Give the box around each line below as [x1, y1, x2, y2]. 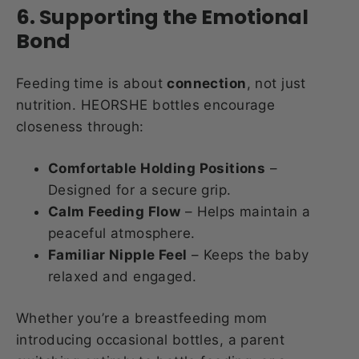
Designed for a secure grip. [48, 182, 232, 199]
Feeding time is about [16, 75, 167, 92]
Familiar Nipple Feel [48, 247, 188, 264]
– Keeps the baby [187, 247, 309, 264]
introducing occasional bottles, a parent [16, 332, 284, 349]
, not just [246, 75, 306, 92]
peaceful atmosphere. [48, 225, 196, 242]
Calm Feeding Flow [48, 204, 181, 220]
